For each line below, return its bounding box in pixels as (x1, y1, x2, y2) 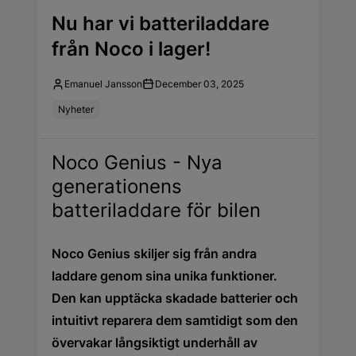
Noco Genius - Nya (52, 150, 222, 174)
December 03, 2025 (155, 77, 244, 90)
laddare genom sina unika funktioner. (52, 267, 277, 284)
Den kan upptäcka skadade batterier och (52, 289, 298, 306)
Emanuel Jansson (64, 77, 142, 90)
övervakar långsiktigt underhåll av (52, 334, 257, 350)
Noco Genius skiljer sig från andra (52, 245, 257, 261)
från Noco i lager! (52, 37, 211, 60)
